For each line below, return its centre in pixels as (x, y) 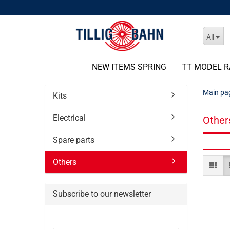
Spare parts (74, 140)
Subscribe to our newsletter (102, 194)
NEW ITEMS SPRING (129, 67)
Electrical (69, 118)
